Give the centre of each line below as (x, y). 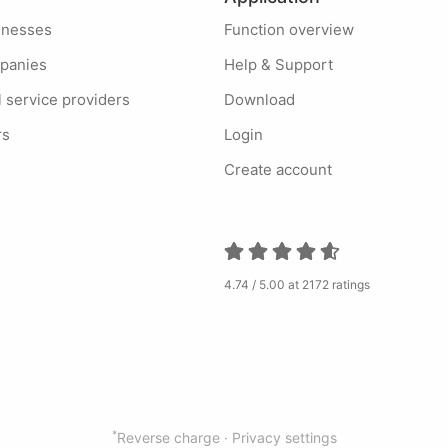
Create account (283, 169)
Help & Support (284, 64)
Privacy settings (284, 437)
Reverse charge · (174, 437)
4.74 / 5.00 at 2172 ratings (297, 284)
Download (265, 99)
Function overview (293, 29)
